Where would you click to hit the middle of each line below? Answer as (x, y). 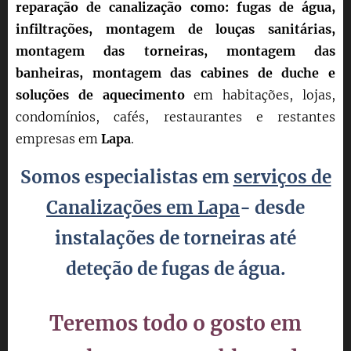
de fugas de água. (209, 268)
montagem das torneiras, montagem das (175, 51)
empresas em (58, 138)
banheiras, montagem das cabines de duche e (175, 72)
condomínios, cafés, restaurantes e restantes (175, 116)
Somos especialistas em (127, 177)
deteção (99, 268)
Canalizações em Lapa (143, 207)
